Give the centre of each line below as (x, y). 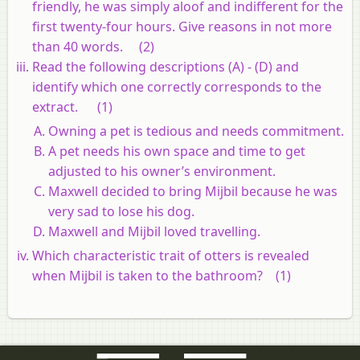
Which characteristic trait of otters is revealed (171, 255)
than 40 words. (86, 46)
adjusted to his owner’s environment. (162, 171)
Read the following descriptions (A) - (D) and (166, 66)
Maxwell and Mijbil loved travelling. (154, 231)
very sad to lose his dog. (121, 211)
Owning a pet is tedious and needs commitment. (196, 131)
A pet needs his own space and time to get (177, 151)
